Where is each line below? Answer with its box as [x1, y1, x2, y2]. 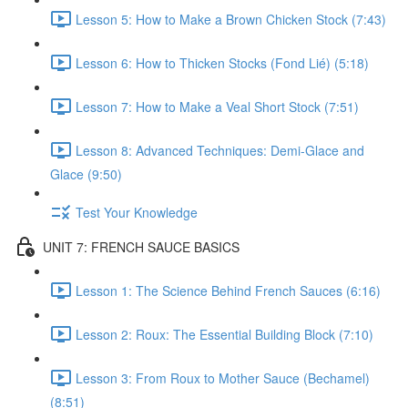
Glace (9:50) [50, 165, 122, 183]
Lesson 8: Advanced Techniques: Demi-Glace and [76, 140, 364, 159]
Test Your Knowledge [76, 202, 198, 221]
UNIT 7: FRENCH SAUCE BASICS [43, 237, 240, 256]
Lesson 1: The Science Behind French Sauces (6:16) [76, 280, 381, 300]
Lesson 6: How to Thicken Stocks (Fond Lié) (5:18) [76, 53, 369, 72]
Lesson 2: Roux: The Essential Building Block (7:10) [76, 324, 373, 343]
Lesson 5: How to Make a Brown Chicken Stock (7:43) [76, 9, 386, 28]
